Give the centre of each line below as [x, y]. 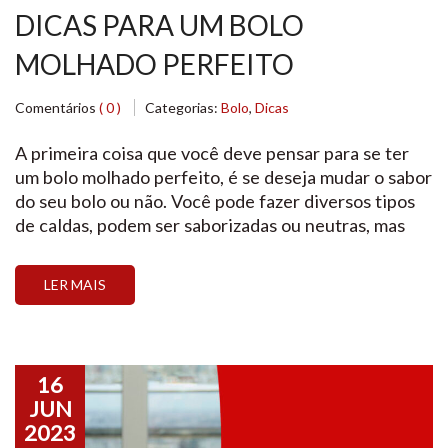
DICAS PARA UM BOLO [159, 25]
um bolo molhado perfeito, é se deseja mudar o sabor [223, 177]
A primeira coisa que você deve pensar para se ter [212, 153]
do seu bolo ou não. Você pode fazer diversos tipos [215, 201]
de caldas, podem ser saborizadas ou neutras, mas [210, 225]
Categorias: [183, 107]
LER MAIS [75, 284]
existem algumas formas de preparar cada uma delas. [222, 249]
